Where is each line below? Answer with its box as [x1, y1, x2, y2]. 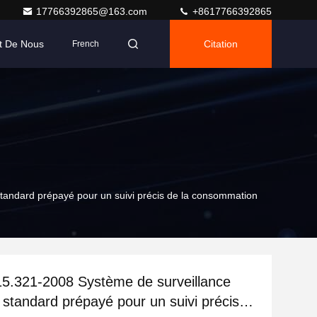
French [72, 39, 99, 49]
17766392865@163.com [36, 6, 150, 17]
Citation [204, 38, 238, 50]
